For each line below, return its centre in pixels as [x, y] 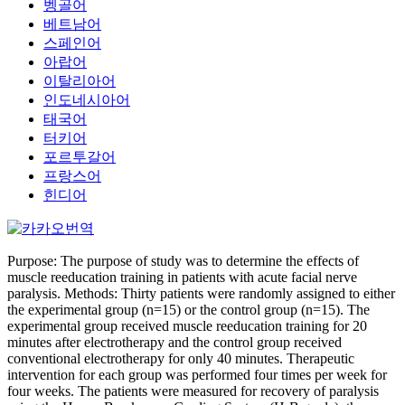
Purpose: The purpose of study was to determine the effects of [183, 261]
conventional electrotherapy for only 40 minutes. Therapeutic [181, 358]
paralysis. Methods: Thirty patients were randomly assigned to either [201, 293]
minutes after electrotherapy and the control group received [174, 342]
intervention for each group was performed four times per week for [197, 375]
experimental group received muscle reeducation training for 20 [187, 326]
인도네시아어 [87, 100]
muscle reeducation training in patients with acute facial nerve [182, 277]
